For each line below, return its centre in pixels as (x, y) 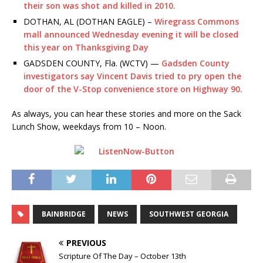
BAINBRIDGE (64, 214)
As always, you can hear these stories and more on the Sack (127, 113)
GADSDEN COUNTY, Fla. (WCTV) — (92, 63)
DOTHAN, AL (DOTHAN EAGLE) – (89, 21)
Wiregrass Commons (197, 21)
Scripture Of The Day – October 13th (122, 256)
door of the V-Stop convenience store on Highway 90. (133, 89)
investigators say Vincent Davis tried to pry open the (132, 76)
